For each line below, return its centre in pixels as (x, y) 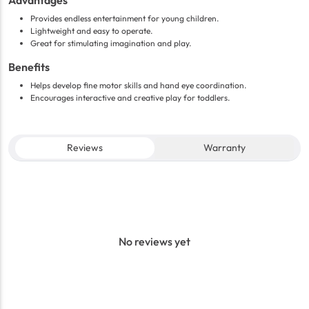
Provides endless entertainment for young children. (124, 19)
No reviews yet (154, 242)
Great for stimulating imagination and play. (111, 43)
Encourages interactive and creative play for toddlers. (130, 98)
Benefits (29, 67)
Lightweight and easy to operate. (91, 31)
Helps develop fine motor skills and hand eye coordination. (138, 86)
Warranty (224, 148)
